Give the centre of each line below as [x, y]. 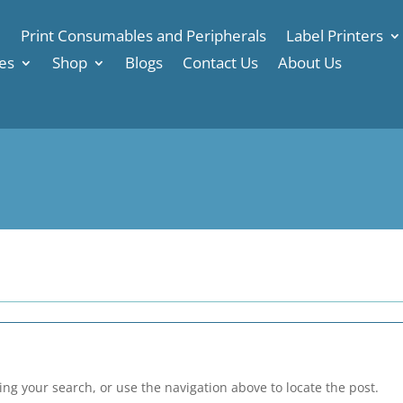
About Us [309, 62]
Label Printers [334, 35]
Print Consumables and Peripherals [143, 35]
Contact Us [220, 62]
